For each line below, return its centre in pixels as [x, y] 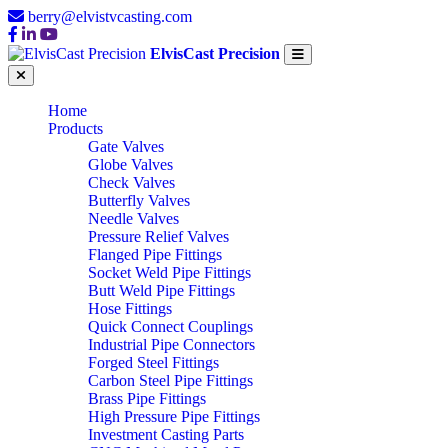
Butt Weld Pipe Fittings [161, 290]
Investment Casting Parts [166, 434]
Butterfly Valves [139, 200]
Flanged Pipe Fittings [155, 254]
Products [75, 128]
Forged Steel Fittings [153, 362]
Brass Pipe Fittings [147, 398]
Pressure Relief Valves [158, 236]
